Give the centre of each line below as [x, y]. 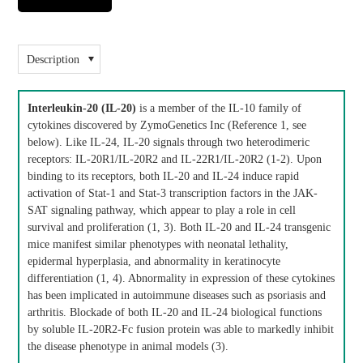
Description [53, 60]
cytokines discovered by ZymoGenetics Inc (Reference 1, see [167, 125]
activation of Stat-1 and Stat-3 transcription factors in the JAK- [173, 193]
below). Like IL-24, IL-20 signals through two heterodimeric [169, 142]
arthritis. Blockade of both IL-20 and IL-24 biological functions [175, 312]
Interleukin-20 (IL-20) [82, 108]
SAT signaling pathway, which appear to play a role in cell [162, 210]
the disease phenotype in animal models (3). [128, 346]
